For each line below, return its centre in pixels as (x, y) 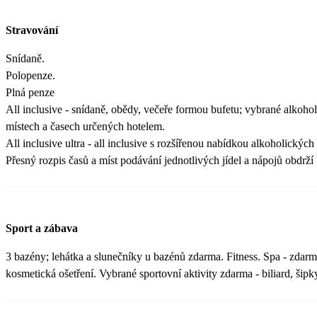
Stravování (32, 30)
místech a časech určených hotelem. (87, 126)
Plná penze (30, 92)
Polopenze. (30, 75)
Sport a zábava (42, 229)
